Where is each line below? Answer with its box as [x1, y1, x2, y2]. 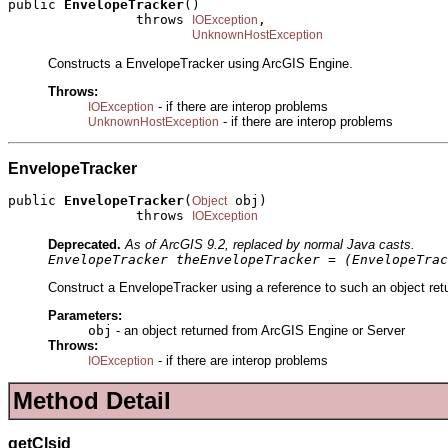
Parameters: [48, 308, 122, 324]
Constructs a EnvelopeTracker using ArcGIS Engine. [48, 55, 353, 71]
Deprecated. [48, 236, 121, 252]
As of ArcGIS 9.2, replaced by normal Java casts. [125, 236, 415, 252]
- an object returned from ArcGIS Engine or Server [112, 323, 405, 339]
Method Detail [13, 386, 171, 414]
